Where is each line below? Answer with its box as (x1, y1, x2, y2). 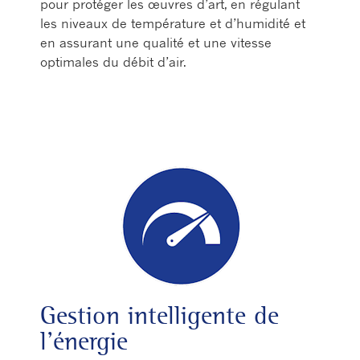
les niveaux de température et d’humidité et (40, 15, 305, 31)
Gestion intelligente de (40, 300, 279, 331)
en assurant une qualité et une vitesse (40, 35, 272, 51)
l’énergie (40, 325, 128, 357)
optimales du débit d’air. (40, 54, 186, 70)
